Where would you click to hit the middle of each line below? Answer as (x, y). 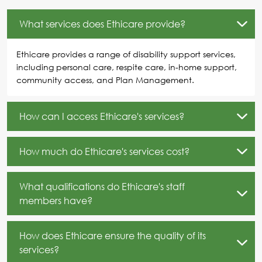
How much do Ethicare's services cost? (104, 151)
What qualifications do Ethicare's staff (102, 186)
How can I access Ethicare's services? (102, 116)
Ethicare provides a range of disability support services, (126, 54)
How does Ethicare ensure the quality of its (113, 235)
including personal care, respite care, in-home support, (127, 67)
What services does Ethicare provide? (102, 24)
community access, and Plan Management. (105, 80)
